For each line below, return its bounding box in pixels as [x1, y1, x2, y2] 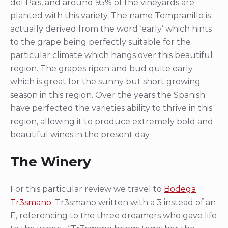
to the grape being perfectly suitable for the [10, 37, 191, 47]
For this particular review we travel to [10, 184, 164, 194]
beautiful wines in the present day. [10, 129, 153, 139]
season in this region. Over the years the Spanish [10, 90, 205, 100]
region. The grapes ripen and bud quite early [10, 63, 193, 73]
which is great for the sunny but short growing [10, 76, 201, 87]
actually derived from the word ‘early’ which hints [10, 23, 212, 34]
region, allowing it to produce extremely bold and [10, 116, 213, 126]
